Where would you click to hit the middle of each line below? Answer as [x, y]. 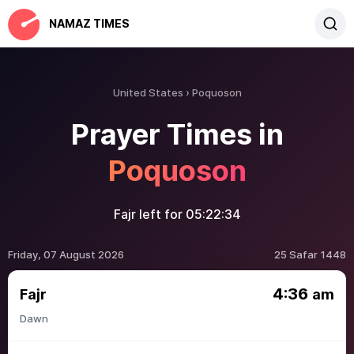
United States [148, 92]
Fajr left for [149, 214]
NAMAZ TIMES [89, 23]
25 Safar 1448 [310, 254]
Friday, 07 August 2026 [66, 254]
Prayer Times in [177, 134]
